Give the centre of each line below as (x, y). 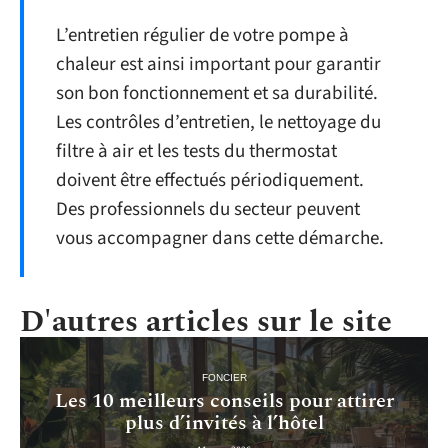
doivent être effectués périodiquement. (210, 180)
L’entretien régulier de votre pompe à (202, 35)
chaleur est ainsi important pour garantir (218, 64)
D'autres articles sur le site (206, 321)
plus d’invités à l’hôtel (224, 422)
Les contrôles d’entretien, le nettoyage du (218, 122)
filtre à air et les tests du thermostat (196, 151)
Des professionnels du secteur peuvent (208, 209)
